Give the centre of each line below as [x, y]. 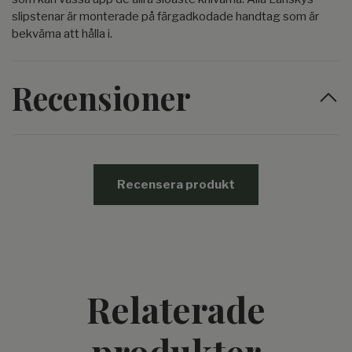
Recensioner [101, 98]
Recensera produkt [176, 185]
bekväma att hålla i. [62, 34]
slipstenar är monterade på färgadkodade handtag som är [165, 17]
